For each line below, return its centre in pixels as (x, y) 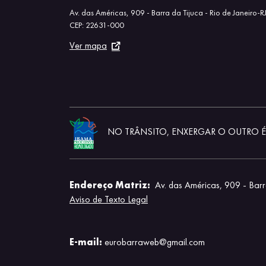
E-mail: (87, 242)
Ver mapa (88, 45)
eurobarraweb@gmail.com (155, 242)
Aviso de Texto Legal (109, 199)
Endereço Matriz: (110, 185)
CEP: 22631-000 (97, 25)
